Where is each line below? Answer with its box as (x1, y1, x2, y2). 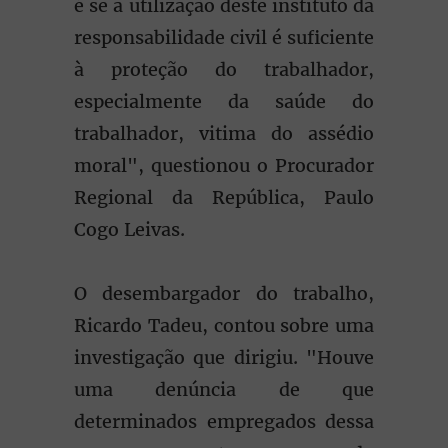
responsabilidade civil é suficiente (74, 26, 374, 49)
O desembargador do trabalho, (74, 282, 374, 305)
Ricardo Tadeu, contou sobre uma (74, 314, 374, 337)
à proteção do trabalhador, (74, 58, 374, 81)
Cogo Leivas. (74, 218, 185, 241)
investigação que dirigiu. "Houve (74, 346, 374, 369)
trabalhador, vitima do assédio (74, 122, 374, 145)
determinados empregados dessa (74, 410, 374, 433)
